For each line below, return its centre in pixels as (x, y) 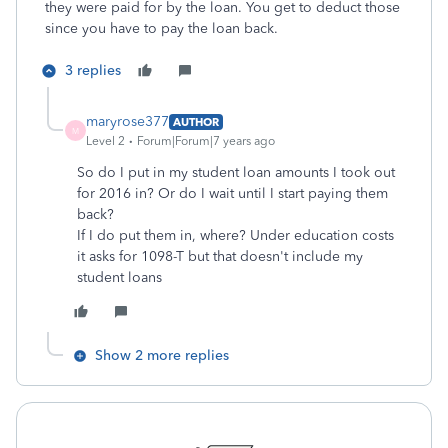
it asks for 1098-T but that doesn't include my (220, 256)
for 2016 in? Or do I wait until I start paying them (232, 193)
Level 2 (105, 141)
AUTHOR (196, 121)
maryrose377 (127, 121)
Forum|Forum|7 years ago (206, 141)
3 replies (93, 70)
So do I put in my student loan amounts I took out (236, 172)
